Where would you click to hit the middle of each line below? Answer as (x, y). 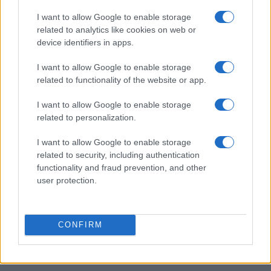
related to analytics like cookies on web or (116, 29)
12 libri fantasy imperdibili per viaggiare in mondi (122, 57)
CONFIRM (80, 225)
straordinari (37, 68)
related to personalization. (87, 117)
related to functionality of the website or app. (122, 80)
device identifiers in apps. (85, 42)
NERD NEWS (42, 109)
